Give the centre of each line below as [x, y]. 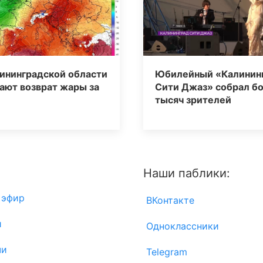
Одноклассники [181, 226]
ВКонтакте [169, 200]
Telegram [165, 252]
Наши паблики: [187, 173]
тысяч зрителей [193, 100]
